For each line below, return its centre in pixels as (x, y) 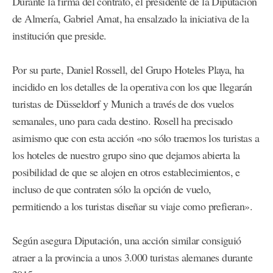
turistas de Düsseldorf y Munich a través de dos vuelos (123, 104)
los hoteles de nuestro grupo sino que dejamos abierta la (126, 155)
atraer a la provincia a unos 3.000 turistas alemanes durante (132, 257)
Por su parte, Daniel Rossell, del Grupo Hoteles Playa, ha (128, 70)
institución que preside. (59, 36)
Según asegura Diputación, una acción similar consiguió (127, 240)
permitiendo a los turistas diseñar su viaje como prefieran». (132, 206)
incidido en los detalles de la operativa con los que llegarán (132, 87)
